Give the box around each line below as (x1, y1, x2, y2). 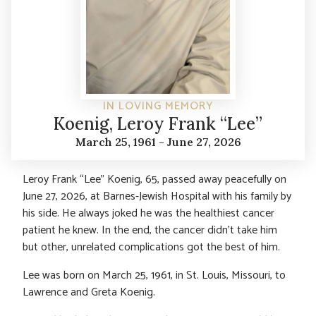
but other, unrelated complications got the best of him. (23, 237, 280, 257)
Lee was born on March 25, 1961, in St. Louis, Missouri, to (23, 265, 286, 285)
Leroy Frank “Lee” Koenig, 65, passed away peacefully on (23, 169, 286, 189)
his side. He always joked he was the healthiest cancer (23, 203, 274, 223)
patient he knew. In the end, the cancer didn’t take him (23, 220, 277, 240)
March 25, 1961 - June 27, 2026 (75, 134, 241, 149)
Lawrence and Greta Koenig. (23, 282, 155, 302)
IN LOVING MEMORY (102, 96, 214, 116)
